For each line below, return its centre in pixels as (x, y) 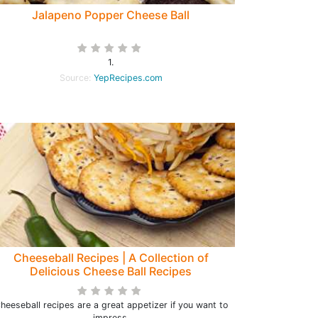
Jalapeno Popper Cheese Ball (111, 15)
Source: (76, 78)
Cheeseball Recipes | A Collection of (111, 258)
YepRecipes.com (128, 78)
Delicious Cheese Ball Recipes (111, 271)
